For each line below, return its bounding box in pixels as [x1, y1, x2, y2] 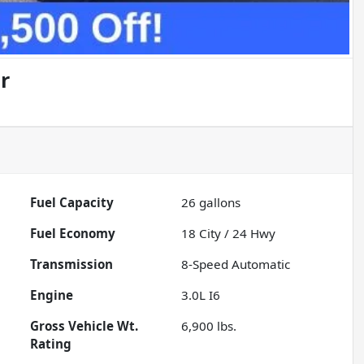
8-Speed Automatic [181, 256, 291, 273]
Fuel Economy [30, 225, 116, 242]
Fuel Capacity [30, 194, 115, 211]
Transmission [30, 256, 114, 273]
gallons [196, 194, 241, 211]
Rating [30, 336, 72, 353]
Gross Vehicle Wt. [30, 318, 139, 335]
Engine [30, 287, 74, 304]
